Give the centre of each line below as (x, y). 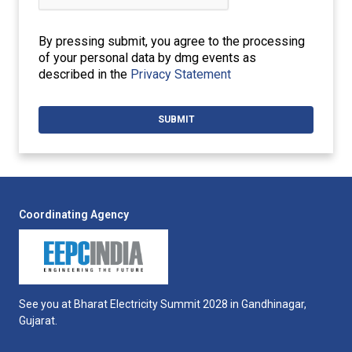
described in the (84, 74)
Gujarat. (38, 321)
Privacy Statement (181, 74)
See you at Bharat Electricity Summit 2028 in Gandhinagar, (163, 304)
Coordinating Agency (74, 214)
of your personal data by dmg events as (147, 58)
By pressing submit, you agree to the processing (172, 41)
